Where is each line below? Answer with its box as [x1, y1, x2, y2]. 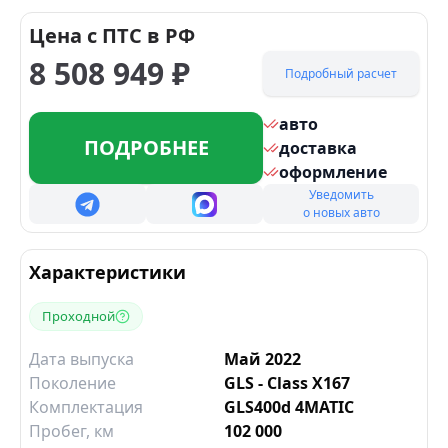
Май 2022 [224, 348, 301, 371]
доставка [279, 137, 357, 160]
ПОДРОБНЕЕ [83, 134, 209, 162]
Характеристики [29, 260, 186, 285]
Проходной [42, 307, 115, 326]
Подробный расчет [285, 64, 397, 82]
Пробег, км [29, 420, 114, 443]
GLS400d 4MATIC [224, 396, 354, 419]
